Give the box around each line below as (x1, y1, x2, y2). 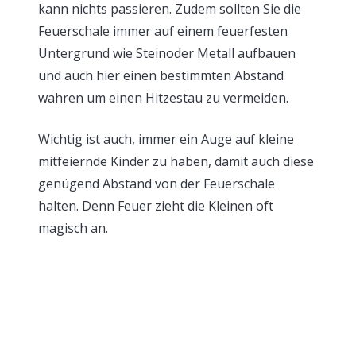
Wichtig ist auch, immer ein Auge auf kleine (38, 130, 294, 148)
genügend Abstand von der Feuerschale (38, 174, 275, 192)
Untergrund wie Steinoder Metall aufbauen (38, 44, 296, 62)
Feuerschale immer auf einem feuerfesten (38, 21, 288, 40)
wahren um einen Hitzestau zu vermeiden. (38, 88, 288, 106)
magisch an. (38, 219, 108, 237)
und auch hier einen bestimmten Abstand (38, 66, 284, 84)
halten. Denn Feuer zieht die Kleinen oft (38, 196, 273, 215)
